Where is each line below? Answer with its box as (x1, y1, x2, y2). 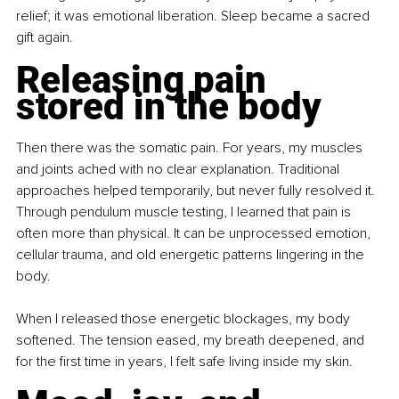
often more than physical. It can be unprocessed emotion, (16, 224, 374, 243)
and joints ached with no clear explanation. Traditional (16, 160, 343, 179)
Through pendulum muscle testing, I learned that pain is (16, 203, 354, 222)
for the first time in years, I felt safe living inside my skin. (16, 353, 353, 371)
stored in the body (16, 85, 322, 129)
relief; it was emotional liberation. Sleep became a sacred (16, 7, 373, 26)
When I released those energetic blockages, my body (16, 310, 354, 329)
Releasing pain (16, 58, 275, 102)
